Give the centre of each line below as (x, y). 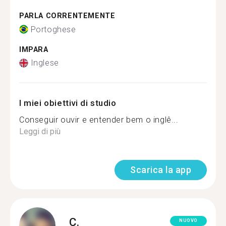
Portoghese (53, 29)
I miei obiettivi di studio (68, 103)
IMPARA (34, 49)
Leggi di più (40, 131)
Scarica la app (161, 170)
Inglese (45, 63)
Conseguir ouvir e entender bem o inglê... (99, 120)
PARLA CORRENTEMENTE (67, 16)
